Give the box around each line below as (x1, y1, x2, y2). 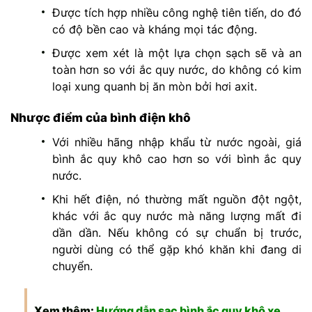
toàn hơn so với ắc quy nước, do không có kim (52, 62, 302, 77)
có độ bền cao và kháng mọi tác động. (52, 22, 257, 36)
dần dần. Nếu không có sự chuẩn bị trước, (52, 225, 302, 240)
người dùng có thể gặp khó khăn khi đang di (52, 242, 302, 256)
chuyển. (52, 258, 93, 273)
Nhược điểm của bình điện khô (10, 110, 191, 125)
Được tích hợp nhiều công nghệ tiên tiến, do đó (52, 5, 302, 19)
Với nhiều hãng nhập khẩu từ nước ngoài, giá (52, 134, 302, 149)
